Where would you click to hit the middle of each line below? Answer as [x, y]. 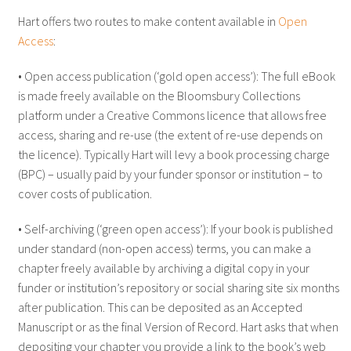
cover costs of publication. [85, 193]
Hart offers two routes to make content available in [148, 21]
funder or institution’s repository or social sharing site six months [178, 287]
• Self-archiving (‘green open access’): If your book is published [175, 228]
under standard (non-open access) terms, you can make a [164, 248]
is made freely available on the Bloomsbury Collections [159, 95]
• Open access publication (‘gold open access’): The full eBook [176, 76]
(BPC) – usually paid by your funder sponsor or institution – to [170, 174]
